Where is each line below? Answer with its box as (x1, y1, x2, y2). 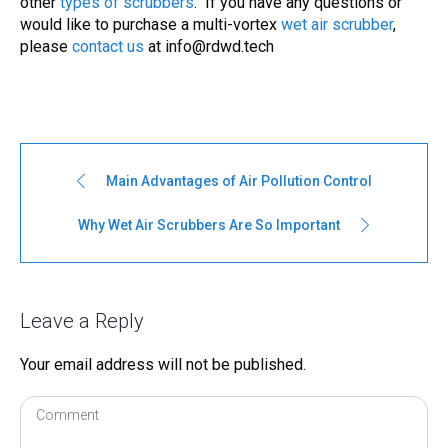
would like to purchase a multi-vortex (20, 15, 277, 34)
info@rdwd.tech (165, 37, 274, 56)
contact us (72, 37, 144, 56)
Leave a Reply (20, 309, 144, 333)
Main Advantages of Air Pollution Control (106, 173, 372, 189)
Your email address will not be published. (20, 355, 306, 374)
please (20, 37, 72, 56)
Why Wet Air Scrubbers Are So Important (78, 217, 340, 233)
